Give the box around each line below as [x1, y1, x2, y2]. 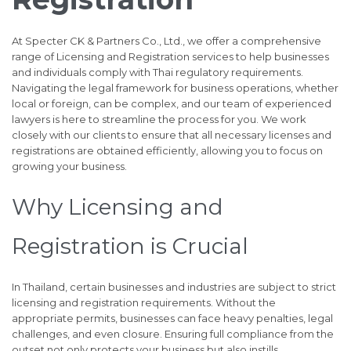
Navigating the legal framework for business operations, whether [12, 81, 338, 95]
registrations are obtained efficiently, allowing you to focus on [12, 144, 323, 157]
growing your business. [12, 160, 127, 173]
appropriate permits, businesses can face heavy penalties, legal [12, 311, 333, 324]
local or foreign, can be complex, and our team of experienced [12, 97, 331, 110]
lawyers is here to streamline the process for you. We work [12, 113, 306, 126]
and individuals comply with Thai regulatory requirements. [12, 66, 303, 79]
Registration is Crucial [12, 233, 248, 260]
